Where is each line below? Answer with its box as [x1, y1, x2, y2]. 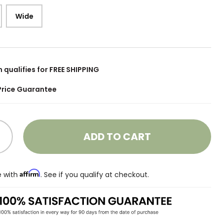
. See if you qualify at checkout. [40, 169, 149, 180]
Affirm [20, 169, 41, 177]
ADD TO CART [83, 130, 151, 144]
